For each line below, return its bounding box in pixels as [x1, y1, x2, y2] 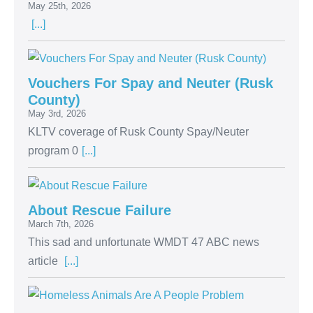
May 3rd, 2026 [28, 108, 86, 119]
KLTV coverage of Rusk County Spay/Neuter [28, 126, 249, 138]
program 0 [28, 145, 78, 157]
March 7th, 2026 [28, 218, 94, 229]
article [28, 254, 61, 267]
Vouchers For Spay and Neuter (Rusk [28, 75, 273, 92]
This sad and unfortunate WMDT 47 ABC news [28, 235, 259, 248]
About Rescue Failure [28, 202, 171, 218]
